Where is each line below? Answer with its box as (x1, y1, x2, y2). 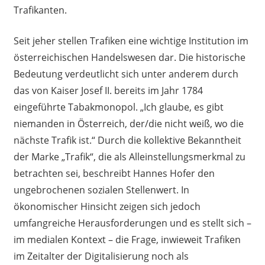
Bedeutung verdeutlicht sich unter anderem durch (13, 67, 238, 81)
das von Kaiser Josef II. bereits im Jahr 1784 (13, 84, 203, 98)
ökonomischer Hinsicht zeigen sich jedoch (13, 200, 201, 214)
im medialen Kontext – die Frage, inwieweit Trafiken (13, 233, 241, 247)
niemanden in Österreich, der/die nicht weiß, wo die (13, 117, 244, 131)
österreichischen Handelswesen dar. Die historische (13, 51, 245, 64)
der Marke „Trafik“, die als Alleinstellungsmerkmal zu (13, 150, 245, 164)
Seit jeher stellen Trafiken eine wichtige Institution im (13, 34, 248, 48)
